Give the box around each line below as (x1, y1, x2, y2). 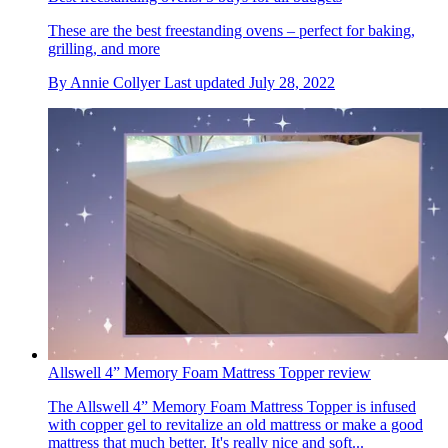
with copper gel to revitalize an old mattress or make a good (48, 415, 423, 433)
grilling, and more (48, 39, 160, 57)
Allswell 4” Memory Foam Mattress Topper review (48, 363, 371, 381)
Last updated (164, 73, 249, 91)
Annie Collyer (70, 73, 160, 91)
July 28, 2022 (249, 73, 335, 91)
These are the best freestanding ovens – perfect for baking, (48, 21, 415, 39)
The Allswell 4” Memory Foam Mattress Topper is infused (48, 397, 416, 415)
